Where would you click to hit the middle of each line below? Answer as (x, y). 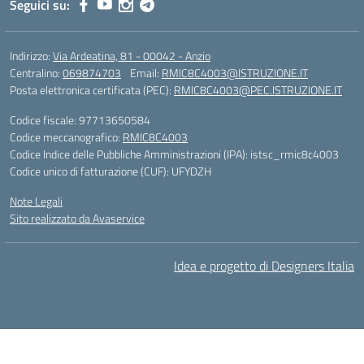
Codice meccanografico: (66, 137)
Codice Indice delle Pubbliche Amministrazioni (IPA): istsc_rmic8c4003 (174, 154)
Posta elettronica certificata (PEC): (92, 90)
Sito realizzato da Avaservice (77, 218)
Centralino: (36, 73)
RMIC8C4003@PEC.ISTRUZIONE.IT (258, 90)
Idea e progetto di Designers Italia (264, 266)
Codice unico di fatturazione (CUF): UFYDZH (110, 171)
